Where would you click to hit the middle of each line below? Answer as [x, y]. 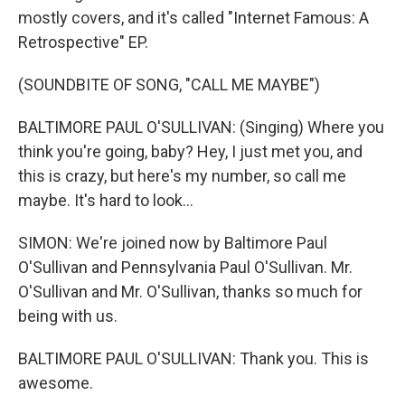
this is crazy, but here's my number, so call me [182, 176]
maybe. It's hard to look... [106, 200]
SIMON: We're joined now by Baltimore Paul [173, 243]
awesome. [56, 383]
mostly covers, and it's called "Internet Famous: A [193, 18]
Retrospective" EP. [83, 42]
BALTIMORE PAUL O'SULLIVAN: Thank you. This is [193, 358]
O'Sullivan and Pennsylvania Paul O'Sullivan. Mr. [185, 267]
